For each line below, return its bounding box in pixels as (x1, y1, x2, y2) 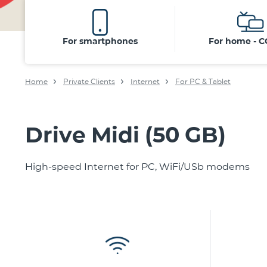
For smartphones (63, 36, 138, 46)
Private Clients (63, 77, 115, 86)
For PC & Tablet (175, 77, 231, 86)
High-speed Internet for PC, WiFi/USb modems (25, 161, 250, 172)
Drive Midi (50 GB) (25, 122, 226, 148)
